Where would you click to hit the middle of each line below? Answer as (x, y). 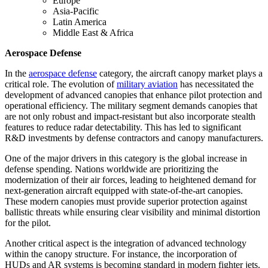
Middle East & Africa (93, 33)
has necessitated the (216, 84)
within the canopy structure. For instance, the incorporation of (121, 254)
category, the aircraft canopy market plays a (180, 74)
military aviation (147, 84)
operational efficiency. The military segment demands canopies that (131, 106)
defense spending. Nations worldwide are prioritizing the (112, 169)
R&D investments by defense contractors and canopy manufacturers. (134, 138)
